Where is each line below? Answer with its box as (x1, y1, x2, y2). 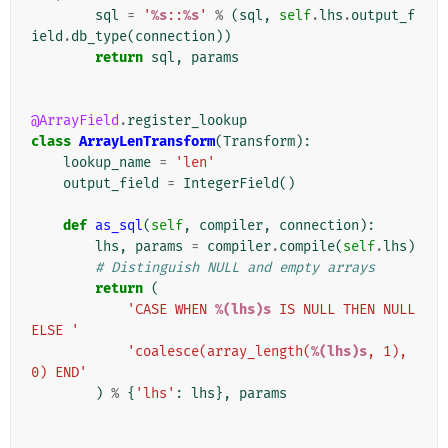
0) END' (31, 364, 87, 382)
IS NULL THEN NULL (271, 301, 415, 319)
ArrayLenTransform (79, 133, 215, 151)
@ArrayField (31, 112, 119, 130)
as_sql (95, 217, 143, 235)
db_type (71, 28, 127, 46)
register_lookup (127, 112, 247, 130)
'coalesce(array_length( (127, 343, 311, 361)
